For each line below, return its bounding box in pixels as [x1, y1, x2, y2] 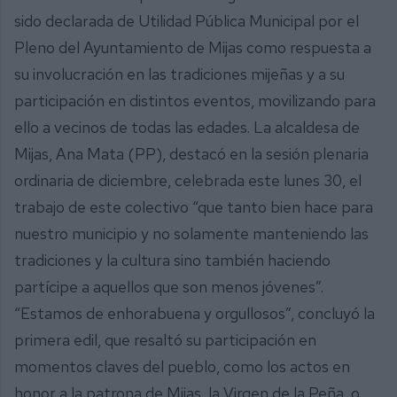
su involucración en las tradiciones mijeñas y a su [14, 63, 345, 84]
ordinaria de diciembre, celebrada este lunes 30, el [14, 169, 362, 191]
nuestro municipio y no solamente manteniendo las [14, 222, 369, 244]
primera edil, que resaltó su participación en [14, 329, 316, 350]
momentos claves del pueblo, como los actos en [14, 355, 350, 377]
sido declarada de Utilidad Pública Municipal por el [14, 10, 359, 31]
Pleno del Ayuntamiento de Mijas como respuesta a [14, 36, 371, 58]
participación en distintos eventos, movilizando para [14, 90, 376, 111]
